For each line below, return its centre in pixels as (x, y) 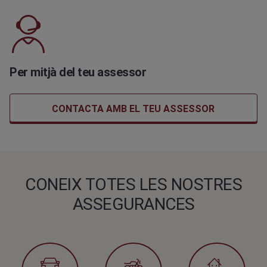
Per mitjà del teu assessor (78, 72)
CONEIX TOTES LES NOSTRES (133, 184)
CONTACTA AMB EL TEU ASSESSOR (133, 109)
